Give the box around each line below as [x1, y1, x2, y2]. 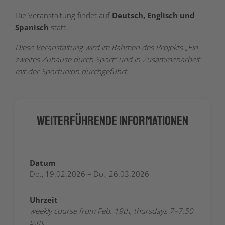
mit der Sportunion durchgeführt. [15, 66, 129, 76]
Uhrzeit [30, 195, 58, 205]
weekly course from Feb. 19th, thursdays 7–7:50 [30, 206, 193, 216]
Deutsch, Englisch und [112, 10, 195, 20]
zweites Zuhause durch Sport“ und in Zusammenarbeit [15, 54, 200, 64]
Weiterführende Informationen [37, 113, 188, 129]
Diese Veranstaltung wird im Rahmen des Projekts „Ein [15, 42, 198, 52]
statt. [49, 22, 68, 32]
